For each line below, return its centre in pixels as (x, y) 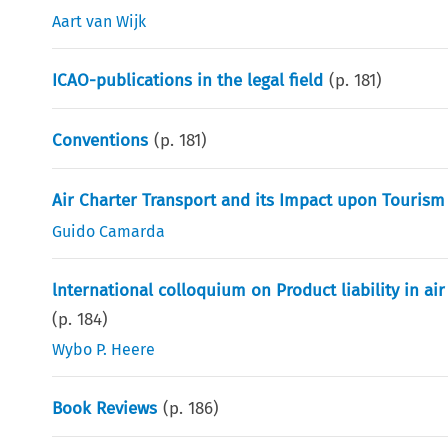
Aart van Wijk (99, 21)
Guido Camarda (109, 231)
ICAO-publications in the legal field (188, 80)
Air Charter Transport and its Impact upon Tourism (249, 200)
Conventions (100, 140)
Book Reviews (105, 408)
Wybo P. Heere (104, 349)
